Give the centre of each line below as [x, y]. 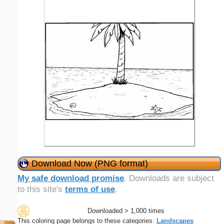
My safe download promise [71, 178]
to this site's [41, 189]
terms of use [90, 189]
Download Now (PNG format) [90, 163]
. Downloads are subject [169, 178]
